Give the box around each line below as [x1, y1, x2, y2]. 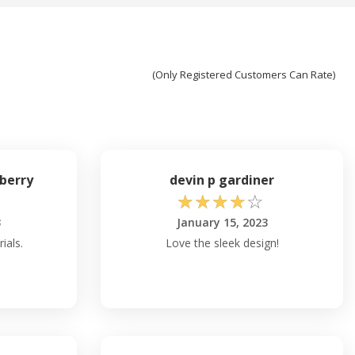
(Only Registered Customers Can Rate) [152, 67, 335, 82]
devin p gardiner [170, 171, 274, 189]
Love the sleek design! [165, 235, 279, 251]
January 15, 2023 [176, 215, 268, 231]
